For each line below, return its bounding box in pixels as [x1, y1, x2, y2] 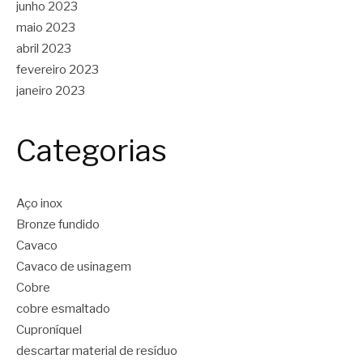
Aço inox [16, 196, 62, 211]
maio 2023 [16, 20, 75, 35]
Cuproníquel [16, 322, 82, 338]
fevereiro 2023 [16, 62, 99, 77]
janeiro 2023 [16, 83, 85, 98]
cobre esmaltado [16, 301, 110, 317]
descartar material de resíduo [16, 344, 177, 359]
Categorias [16, 133, 167, 169]
